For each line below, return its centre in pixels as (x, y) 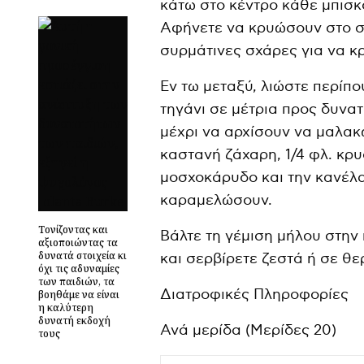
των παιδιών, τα (76, 282)
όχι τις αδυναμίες (79, 269)
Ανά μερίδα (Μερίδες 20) (249, 330)
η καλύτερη (66, 308)
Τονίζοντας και (73, 230)
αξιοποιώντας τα (78, 243)
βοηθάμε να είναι (79, 295)
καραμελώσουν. (216, 200)
